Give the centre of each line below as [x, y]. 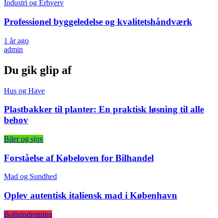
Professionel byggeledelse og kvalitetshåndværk [98, 21]
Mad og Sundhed [30, 177]
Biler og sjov [24, 139]
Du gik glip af [38, 70]
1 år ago [16, 40]
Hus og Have [24, 91]
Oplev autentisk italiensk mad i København [91, 196]
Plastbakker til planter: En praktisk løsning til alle [104, 109]
